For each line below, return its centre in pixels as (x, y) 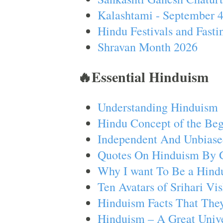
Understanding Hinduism (158, 107)
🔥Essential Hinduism (143, 77)
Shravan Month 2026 (147, 47)
